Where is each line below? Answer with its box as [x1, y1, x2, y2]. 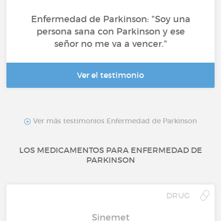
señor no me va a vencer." [54, 38, 167, 50]
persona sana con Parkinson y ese [36, 26, 185, 37]
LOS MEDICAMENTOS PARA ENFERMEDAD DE [19, 145, 202, 155]
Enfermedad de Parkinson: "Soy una [31, 14, 190, 25]
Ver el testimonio [77, 70, 144, 80]
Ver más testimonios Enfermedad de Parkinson [31, 116, 197, 126]
